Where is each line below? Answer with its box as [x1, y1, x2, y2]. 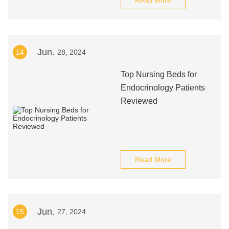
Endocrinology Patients [120, 83, 205, 92]
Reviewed [120, 97, 157, 105]
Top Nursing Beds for [120, 70, 197, 79]
